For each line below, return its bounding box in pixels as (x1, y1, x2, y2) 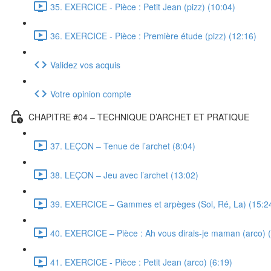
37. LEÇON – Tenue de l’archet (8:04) (50, 139, 195, 152)
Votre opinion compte (50, 87, 131, 100)
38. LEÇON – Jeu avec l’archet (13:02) (50, 168, 198, 181)
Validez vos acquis (50, 58, 120, 71)
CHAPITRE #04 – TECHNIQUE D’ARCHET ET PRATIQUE (28, 110, 249, 123)
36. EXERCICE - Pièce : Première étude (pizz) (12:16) (50, 29, 256, 42)
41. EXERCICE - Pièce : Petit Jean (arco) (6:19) (50, 255, 232, 268)
